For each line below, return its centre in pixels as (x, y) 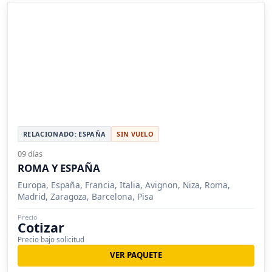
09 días (30, 153)
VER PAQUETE (136, 255)
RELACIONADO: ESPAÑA (65, 134)
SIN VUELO (135, 134)
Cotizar (41, 227)
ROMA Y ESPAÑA (59, 168)
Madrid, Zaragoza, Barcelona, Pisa (86, 196)
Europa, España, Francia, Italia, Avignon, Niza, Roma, (124, 185)
